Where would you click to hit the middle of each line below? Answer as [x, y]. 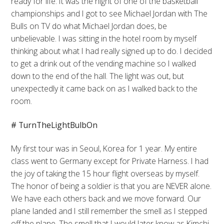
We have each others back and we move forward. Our [106, 199]
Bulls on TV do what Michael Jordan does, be [89, 26]
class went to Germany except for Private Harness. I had [110, 161]
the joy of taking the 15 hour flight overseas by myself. [105, 174]
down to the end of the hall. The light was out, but [98, 76]
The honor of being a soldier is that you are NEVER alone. [111, 186]
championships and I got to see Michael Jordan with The [109, 13]
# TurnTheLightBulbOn [54, 125]
